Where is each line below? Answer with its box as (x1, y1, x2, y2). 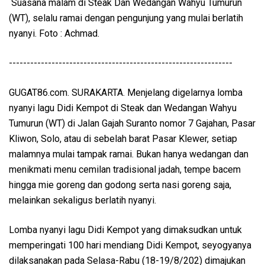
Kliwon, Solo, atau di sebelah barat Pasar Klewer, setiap (9, 133, 237, 145)
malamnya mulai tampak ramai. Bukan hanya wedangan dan (9, 148, 248, 160)
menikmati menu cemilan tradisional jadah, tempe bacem (9, 164, 241, 176)
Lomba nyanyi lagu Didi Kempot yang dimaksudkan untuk (9, 224, 242, 236)
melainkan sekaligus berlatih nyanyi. (9, 195, 156, 206)
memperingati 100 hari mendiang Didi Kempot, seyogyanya (9, 240, 251, 251)
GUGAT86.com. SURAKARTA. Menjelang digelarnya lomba (9, 87, 243, 99)
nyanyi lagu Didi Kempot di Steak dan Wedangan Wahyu (9, 102, 237, 114)
